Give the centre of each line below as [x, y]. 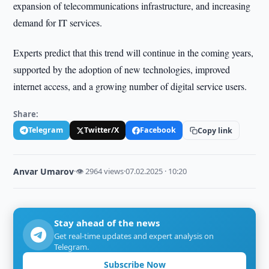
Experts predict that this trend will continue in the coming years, [134, 53]
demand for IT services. [58, 23]
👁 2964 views [100, 171]
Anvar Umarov [44, 171]
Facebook [158, 130]
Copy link [215, 130]
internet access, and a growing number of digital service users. [130, 86]
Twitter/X [102, 130]
